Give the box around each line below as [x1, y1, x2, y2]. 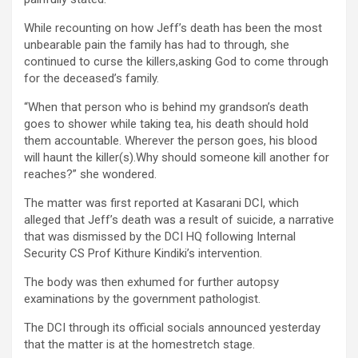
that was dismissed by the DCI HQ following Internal [24, 229, 296, 244]
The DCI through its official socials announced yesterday [24, 320, 320, 335]
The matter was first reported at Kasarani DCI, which [24, 195, 299, 210]
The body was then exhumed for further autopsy [24, 274, 279, 289]
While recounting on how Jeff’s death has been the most [24, 20, 322, 35]
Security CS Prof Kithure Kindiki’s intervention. [24, 245, 262, 261]
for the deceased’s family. [24, 70, 159, 86]
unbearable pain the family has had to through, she [24, 37, 289, 52]
